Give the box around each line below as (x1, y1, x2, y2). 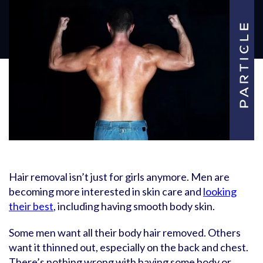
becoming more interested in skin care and (9, 185, 203, 198)
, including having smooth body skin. (53, 200, 215, 213)
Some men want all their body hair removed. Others (9, 226, 241, 239)
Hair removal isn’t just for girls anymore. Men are (9, 170, 230, 183)
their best (9, 200, 53, 213)
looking (203, 185, 237, 198)
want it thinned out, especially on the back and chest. (9, 241, 248, 254)
